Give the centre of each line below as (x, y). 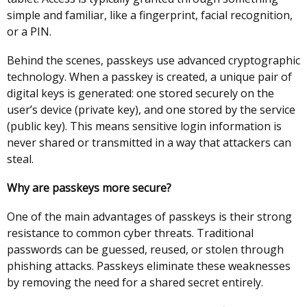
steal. (22, 159)
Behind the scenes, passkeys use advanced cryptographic (153, 60)
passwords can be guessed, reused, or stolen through (145, 249)
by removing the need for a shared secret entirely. (136, 282)
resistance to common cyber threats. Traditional (130, 233)
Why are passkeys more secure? (90, 188)
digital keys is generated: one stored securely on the (140, 93)
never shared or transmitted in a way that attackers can (149, 143)
